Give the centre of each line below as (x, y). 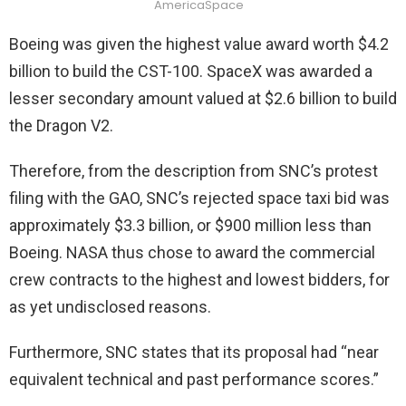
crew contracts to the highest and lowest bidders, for (199, 280)
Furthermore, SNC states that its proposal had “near (194, 352)
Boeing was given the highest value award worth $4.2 (199, 44)
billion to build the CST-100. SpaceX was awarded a (191, 71)
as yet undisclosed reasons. (110, 307)
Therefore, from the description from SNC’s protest (193, 171)
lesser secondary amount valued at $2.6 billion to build (203, 98)
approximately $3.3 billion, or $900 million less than (190, 225)
